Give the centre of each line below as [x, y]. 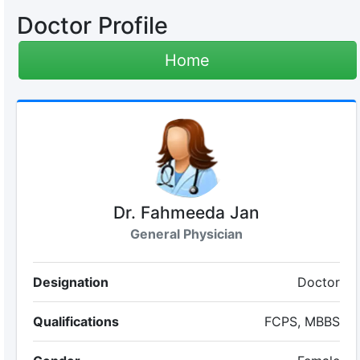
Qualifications [76, 321]
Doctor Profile [92, 25]
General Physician [186, 234]
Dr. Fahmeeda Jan [186, 213]
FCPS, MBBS [303, 321]
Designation [70, 282]
